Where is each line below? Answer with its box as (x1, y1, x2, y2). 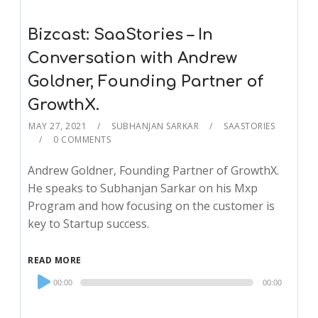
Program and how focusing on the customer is (28, 198, 275, 214)
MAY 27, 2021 (28, 120, 87, 133)
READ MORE (28, 254, 82, 267)
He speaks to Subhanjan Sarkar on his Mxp (28, 180, 258, 197)
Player (27, 286, 61, 302)
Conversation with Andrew (28, 50, 238, 67)
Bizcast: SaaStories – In (28, 26, 214, 44)
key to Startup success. (28, 216, 150, 232)
